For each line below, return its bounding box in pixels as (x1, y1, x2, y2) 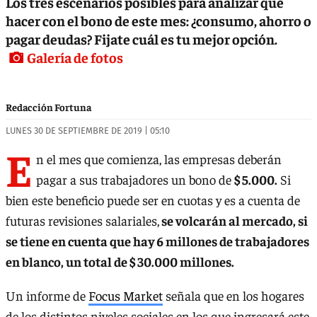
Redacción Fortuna (6, 100, 91, 113)
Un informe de (6, 287, 88, 304)
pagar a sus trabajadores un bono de (36, 171, 234, 188)
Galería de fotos (27, 47, 123, 66)
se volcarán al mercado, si (159, 212, 308, 229)
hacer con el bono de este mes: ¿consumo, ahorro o (6, 11, 311, 29)
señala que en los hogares (163, 287, 304, 304)
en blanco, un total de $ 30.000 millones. (6, 253, 234, 270)
